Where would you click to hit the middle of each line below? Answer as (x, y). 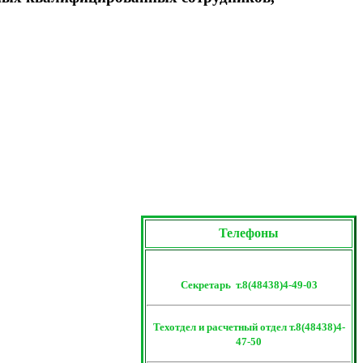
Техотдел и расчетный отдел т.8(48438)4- (249, 327)
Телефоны (249, 233)
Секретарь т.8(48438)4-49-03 (249, 285)
